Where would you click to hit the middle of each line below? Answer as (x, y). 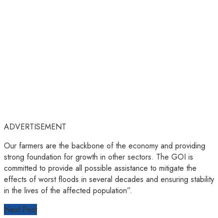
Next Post (20, 210)
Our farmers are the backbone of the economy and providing (105, 146)
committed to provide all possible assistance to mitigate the (100, 168)
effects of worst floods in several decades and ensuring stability (109, 180)
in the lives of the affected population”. (68, 191)
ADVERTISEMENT (35, 127)
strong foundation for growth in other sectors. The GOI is (99, 157)
